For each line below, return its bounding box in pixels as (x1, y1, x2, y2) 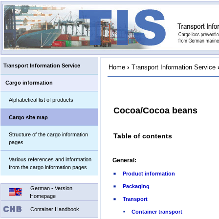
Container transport (131, 209, 182, 215)
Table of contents (113, 132, 172, 140)
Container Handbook (30, 206, 80, 212)
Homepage (30, 193, 56, 199)
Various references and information (9, 156, 92, 162)
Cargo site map (9, 114, 48, 120)
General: (112, 157, 136, 164)
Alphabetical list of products (9, 97, 74, 103)
